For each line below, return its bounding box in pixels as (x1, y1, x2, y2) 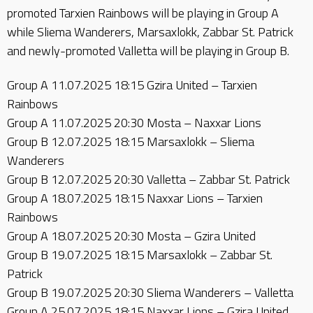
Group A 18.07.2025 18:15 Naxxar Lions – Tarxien (7, 189, 263, 208)
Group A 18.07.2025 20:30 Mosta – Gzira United (7, 226, 256, 245)
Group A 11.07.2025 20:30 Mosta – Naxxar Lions (7, 113, 261, 132)
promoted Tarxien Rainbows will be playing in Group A (7, 3, 279, 22)
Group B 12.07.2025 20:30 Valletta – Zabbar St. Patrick (7, 170, 290, 189)
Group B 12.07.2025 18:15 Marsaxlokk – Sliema (7, 132, 254, 151)
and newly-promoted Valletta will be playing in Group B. (7, 41, 289, 60)
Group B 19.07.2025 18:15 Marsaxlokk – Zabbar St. (7, 245, 272, 264)
